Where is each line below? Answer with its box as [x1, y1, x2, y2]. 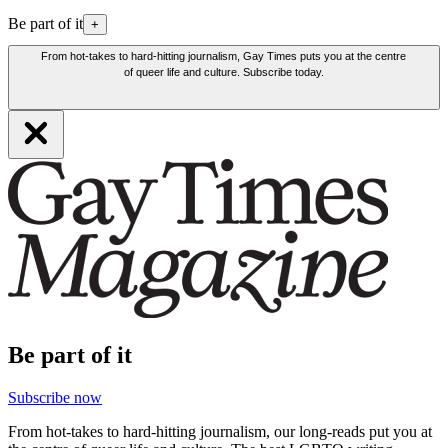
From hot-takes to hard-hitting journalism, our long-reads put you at [8, 422, 432, 440]
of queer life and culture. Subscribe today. [123, 66, 324, 79]
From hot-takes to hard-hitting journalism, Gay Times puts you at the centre [41, 50, 407, 63]
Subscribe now [8, 388, 102, 406]
